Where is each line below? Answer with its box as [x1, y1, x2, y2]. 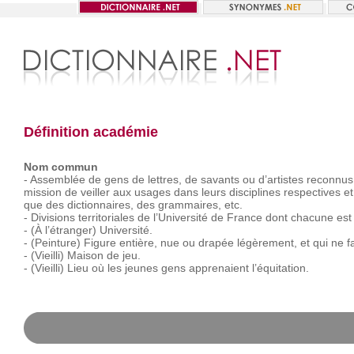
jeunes [124, 262, 158, 274]
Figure [83, 236, 116, 249]
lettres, [147, 173, 182, 186]
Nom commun [23, 160, 98, 173]
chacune [290, 211, 333, 224]
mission [23, 186, 62, 198]
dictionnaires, [66, 198, 134, 211]
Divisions [30, 211, 75, 224]
